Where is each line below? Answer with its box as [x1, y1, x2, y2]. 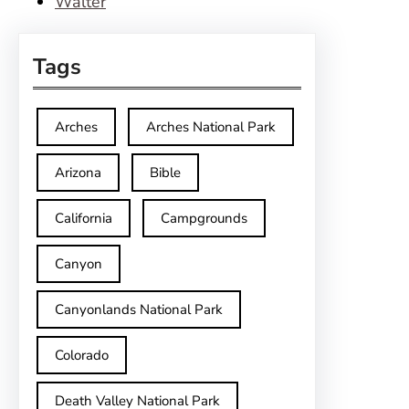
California [55, 209, 112, 228]
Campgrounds [161, 209, 247, 228]
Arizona [55, 163, 101, 183]
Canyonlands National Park [55, 300, 223, 320]
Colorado [55, 346, 109, 365]
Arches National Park [146, 118, 276, 137]
